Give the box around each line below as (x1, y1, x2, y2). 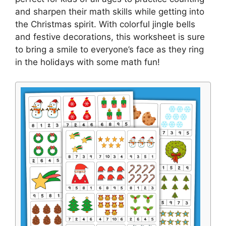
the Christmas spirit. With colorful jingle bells (15, 19, 195, 29)
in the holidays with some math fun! (15, 57, 160, 67)
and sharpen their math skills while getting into (15, 7, 204, 17)
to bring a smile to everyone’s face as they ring (15, 44, 204, 54)
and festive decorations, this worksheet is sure (15, 32, 205, 42)
